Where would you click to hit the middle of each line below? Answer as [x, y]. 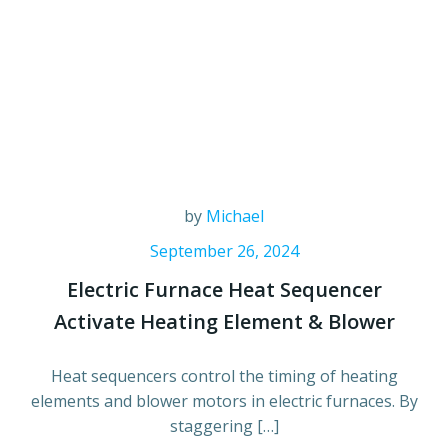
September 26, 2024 [224, 250]
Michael [235, 215]
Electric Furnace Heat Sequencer [224, 289]
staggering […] [224, 425]
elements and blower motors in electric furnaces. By [224, 400]
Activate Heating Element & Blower [224, 321]
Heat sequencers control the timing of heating [224, 375]
